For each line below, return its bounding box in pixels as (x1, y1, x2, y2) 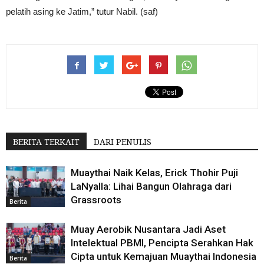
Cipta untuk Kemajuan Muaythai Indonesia (71, 250, 256, 263)
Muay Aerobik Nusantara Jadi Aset (71, 223, 226, 236)
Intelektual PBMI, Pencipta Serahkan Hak (71, 237, 253, 249)
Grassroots (71, 194, 121, 206)
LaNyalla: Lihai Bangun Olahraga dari (71, 180, 232, 193)
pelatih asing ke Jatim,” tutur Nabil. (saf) (6, 6, 158, 17)
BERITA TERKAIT (13, 137, 80, 147)
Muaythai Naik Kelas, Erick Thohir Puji (71, 167, 238, 179)
